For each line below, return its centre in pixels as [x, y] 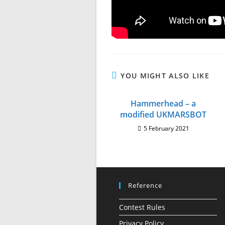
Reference [145, 186]
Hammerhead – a [163, 104]
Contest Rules [142, 207]
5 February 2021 [166, 129]
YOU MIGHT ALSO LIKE [165, 76]
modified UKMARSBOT [163, 115]
